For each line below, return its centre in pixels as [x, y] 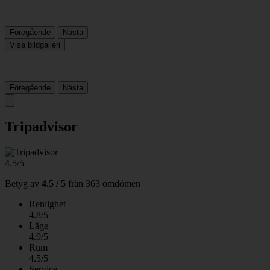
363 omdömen [113, 183]
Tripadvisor [41, 126]
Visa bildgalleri [35, 45]
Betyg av [22, 183]
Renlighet [47, 204]
